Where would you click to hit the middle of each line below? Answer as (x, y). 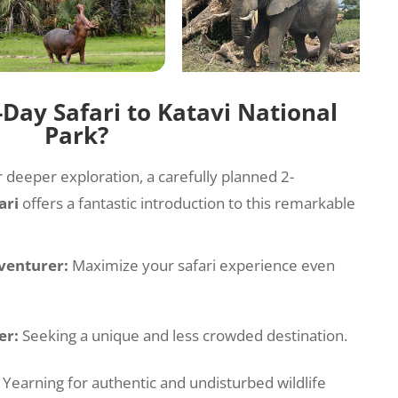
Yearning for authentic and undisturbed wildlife (165, 382)
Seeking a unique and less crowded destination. (185, 335)
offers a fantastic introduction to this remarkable (187, 203)
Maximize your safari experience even (204, 265)
